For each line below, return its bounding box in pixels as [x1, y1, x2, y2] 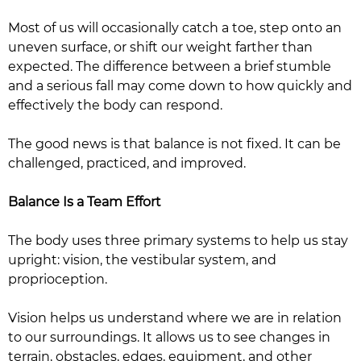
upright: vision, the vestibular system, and [8, 252, 276, 268]
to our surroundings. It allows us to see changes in [8, 330, 330, 345]
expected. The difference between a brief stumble [8, 59, 331, 74]
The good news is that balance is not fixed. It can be [8, 136, 341, 151]
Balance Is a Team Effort [8, 194, 161, 210]
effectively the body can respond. [8, 98, 222, 113]
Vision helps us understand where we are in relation [8, 310, 342, 326]
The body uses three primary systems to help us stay [8, 233, 348, 248]
